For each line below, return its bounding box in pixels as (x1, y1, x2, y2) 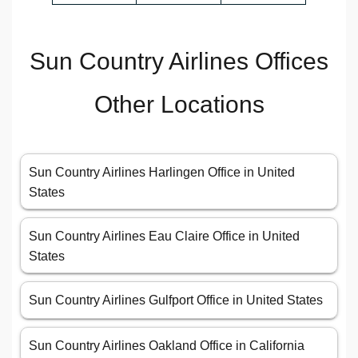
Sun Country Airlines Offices (30, 48, 328, 75)
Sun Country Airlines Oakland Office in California (29, 339, 304, 353)
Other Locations (93, 91, 265, 118)
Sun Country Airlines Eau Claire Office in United (29, 229, 300, 244)
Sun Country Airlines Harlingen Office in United (29, 165, 295, 180)
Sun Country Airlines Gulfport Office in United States (29, 293, 323, 308)
